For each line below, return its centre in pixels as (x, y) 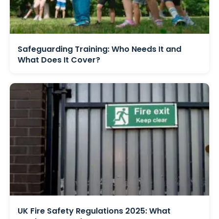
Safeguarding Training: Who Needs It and (99, 49)
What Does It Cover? (59, 60)
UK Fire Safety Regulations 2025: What (94, 211)
